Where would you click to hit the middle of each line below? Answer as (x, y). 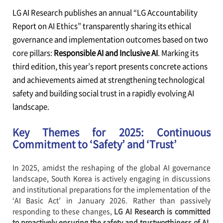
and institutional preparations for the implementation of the (111, 189)
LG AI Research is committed (163, 211)
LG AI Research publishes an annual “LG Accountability (105, 12)
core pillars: (33, 53)
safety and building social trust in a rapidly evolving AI (103, 93)
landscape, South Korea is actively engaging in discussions (111, 178)
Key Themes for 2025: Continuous (111, 132)
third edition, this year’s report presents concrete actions (110, 66)
